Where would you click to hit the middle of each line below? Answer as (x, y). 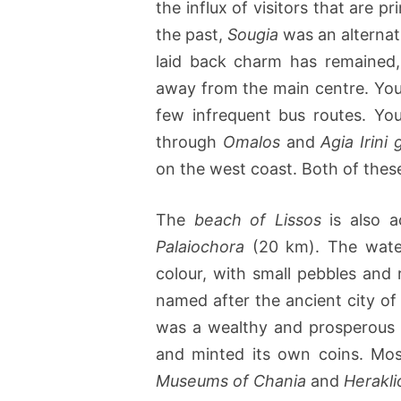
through (189, 142)
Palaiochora (200, 247)
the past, (192, 35)
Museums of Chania (231, 381)
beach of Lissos (257, 220)
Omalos (251, 142)
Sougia (253, 35)
